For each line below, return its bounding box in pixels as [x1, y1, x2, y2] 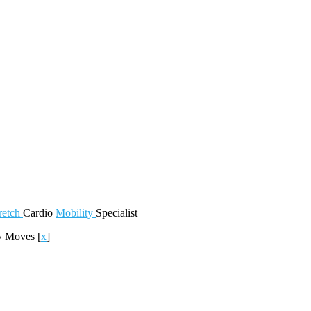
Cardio [23, 207, 56, 219]
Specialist [96, 207, 137, 219]
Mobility [56, 207, 96, 219]
